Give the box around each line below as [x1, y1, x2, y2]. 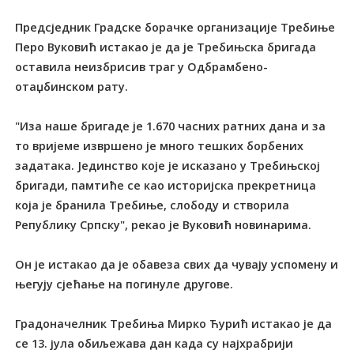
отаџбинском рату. [15, 78, 129, 94]
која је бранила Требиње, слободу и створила [15, 197, 290, 213]
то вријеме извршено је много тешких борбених [15, 137, 304, 153]
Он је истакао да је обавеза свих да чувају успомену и [15, 256, 339, 272]
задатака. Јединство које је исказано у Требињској [15, 157, 321, 173]
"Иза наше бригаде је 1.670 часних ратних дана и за [15, 118, 326, 134]
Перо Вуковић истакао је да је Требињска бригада [15, 39, 317, 55]
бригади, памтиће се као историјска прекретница [15, 177, 317, 193]
